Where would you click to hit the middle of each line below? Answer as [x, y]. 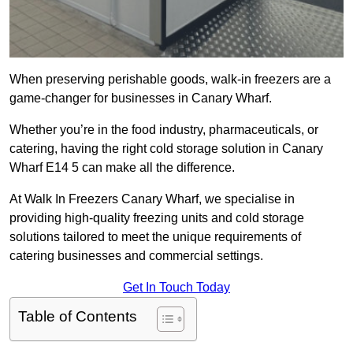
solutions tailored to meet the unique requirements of [155, 237]
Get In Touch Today [176, 288]
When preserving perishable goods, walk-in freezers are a [170, 80]
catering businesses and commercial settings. [136, 256]
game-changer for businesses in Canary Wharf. [141, 98]
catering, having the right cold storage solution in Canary [166, 149]
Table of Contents [78, 317]
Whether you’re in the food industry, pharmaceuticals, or [164, 130]
